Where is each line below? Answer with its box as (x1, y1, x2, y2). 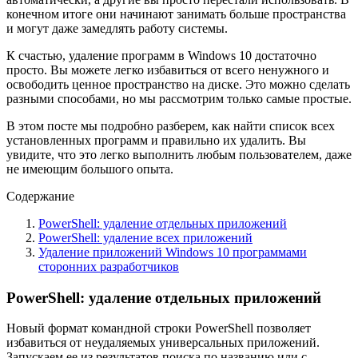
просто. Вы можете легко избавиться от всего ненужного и (6, 62, 329, 77)
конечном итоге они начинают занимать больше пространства (6, 6, 346, 21)
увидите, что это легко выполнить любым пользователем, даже (6, 147, 352, 161)
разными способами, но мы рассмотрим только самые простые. (6, 91, 352, 105)
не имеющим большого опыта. (6, 161, 173, 176)
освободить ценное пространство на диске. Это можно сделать (6, 77, 350, 91)
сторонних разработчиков (38, 259, 179, 273)
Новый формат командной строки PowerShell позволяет (6, 321, 311, 336)
